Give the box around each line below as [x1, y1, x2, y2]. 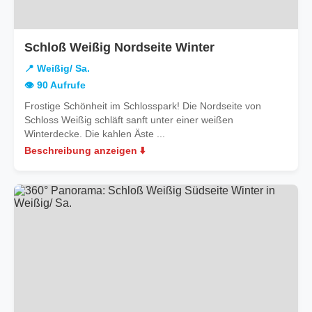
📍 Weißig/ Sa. [24, 63, 90, 74]
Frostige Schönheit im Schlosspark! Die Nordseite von [24, 100, 261, 111]
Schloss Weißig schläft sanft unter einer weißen [24, 114, 233, 125]
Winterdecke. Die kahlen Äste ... [24, 127, 165, 139]
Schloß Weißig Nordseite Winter [24, 40, 214, 54]
